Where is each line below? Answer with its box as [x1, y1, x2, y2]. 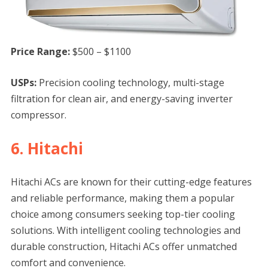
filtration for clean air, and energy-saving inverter [10, 92, 233, 106]
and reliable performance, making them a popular [10, 191, 234, 205]
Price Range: [10, 45, 72, 59]
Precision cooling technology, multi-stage [36, 76, 224, 90]
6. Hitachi [10, 138, 83, 160]
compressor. [10, 108, 66, 122]
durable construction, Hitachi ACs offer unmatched [10, 240, 237, 254]
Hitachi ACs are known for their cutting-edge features [10, 175, 252, 189]
